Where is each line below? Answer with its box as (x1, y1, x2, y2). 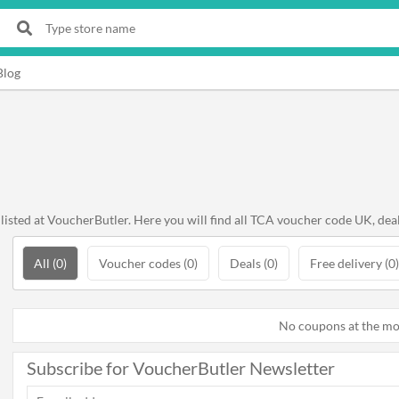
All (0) (34, 256, 67, 271)
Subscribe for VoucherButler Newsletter (27, 357, 335, 379)
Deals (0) (230, 256, 278, 271)
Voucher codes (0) (99, 256, 198, 271)
